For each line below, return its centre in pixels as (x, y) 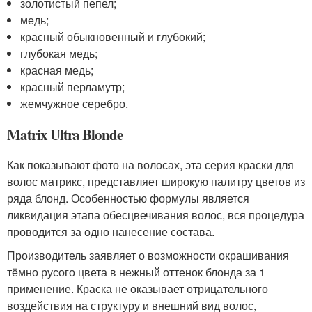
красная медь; (57, 70)
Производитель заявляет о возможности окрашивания (148, 255)
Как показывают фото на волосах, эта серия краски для (150, 165)
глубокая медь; (59, 53)
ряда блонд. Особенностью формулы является (128, 198)
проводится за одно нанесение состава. (111, 232)
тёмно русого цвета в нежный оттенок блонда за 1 (136, 272)
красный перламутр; (73, 87)
